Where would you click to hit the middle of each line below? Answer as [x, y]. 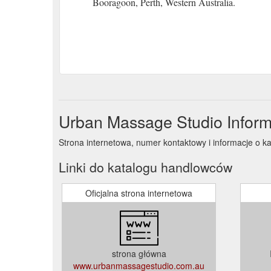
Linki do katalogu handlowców [145, 167]
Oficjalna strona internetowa [139, 193]
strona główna [139, 253]
